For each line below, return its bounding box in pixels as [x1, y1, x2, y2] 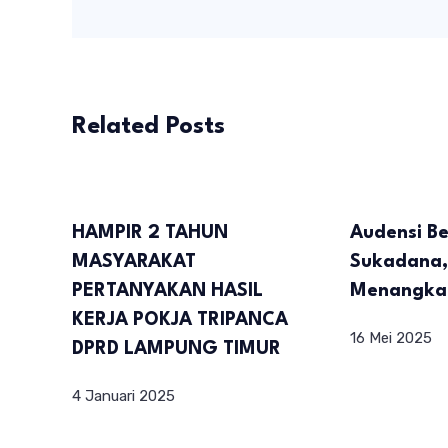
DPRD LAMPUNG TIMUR [72, 339, 281, 358]
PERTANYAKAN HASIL [72, 281, 263, 300]
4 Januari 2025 [72, 386, 175, 405]
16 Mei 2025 [350, 328, 432, 347]
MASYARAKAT [72, 252, 196, 271]
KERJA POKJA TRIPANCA [72, 310, 288, 329]
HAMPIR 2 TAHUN [72, 223, 228, 242]
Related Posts [72, 114, 225, 139]
